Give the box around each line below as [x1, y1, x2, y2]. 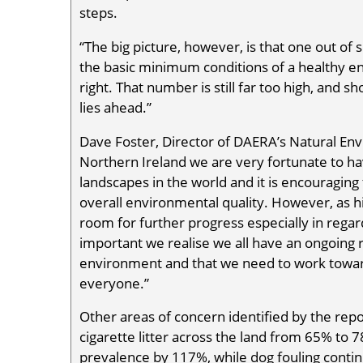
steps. [79, 2, 117, 22]
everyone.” [79, 273, 149, 293]
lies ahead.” [79, 97, 152, 117]
